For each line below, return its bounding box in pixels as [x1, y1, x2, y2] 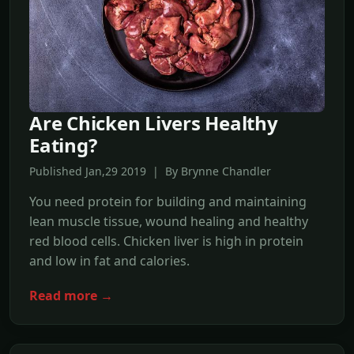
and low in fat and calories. [29, 252, 190, 270]
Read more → [29, 287, 113, 305]
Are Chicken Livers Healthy [29, 110, 278, 137]
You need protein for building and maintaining [29, 193, 307, 211]
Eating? [29, 132, 97, 159]
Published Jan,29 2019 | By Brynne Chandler [29, 164, 271, 179]
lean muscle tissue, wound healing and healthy [29, 213, 308, 231]
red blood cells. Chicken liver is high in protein [29, 232, 303, 250]
